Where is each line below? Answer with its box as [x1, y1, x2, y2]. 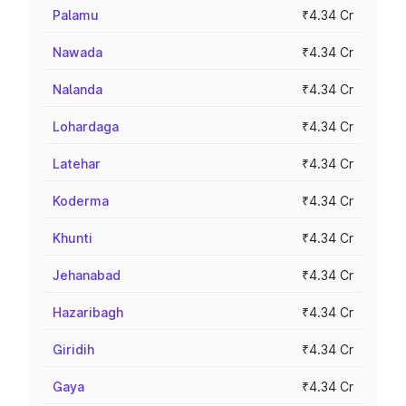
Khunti [53, 230, 92, 246]
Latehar [53, 156, 101, 171]
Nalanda [53, 82, 102, 97]
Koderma [53, 193, 109, 208]
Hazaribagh [53, 304, 123, 320]
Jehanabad [53, 267, 121, 283]
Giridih [53, 342, 94, 357]
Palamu [53, 7, 99, 23]
